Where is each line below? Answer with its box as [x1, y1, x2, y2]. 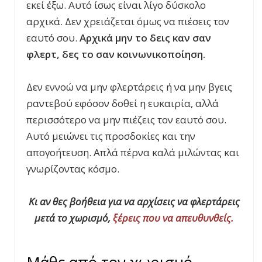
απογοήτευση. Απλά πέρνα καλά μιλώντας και [26, 145, 239, 159]
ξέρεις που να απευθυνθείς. [113, 211, 233, 225]
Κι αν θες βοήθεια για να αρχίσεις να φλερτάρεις [28, 194, 240, 208]
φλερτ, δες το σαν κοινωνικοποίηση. [26, 47, 205, 61]
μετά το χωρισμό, [35, 211, 113, 225]
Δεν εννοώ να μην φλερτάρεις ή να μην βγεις [26, 80, 232, 94]
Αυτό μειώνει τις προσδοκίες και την [26, 129, 195, 143]
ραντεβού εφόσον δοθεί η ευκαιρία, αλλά [26, 96, 219, 110]
